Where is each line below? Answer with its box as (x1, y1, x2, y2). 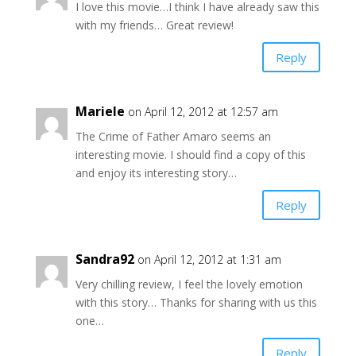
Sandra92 (75, 250, 134, 269)
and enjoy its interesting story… (75, 165, 237, 181)
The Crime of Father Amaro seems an (75, 129, 271, 145)
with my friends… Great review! (75, 17, 234, 33)
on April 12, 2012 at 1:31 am (137, 252, 281, 268)
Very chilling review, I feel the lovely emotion (75, 277, 303, 292)
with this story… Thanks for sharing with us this (75, 295, 317, 311)
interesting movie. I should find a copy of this (75, 147, 306, 163)
